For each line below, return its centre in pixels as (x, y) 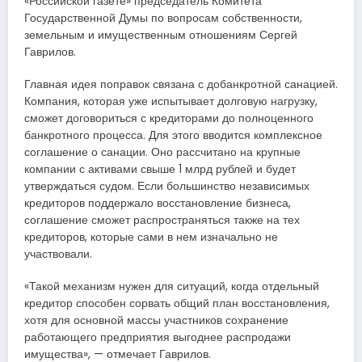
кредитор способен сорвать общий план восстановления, (177, 304)
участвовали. (58, 255)
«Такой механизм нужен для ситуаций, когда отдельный (172, 287)
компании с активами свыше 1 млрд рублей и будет (160, 170)
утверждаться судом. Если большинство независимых (167, 187)
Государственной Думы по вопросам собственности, (163, 19)
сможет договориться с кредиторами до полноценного (169, 119)
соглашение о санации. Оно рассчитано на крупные (162, 153)
